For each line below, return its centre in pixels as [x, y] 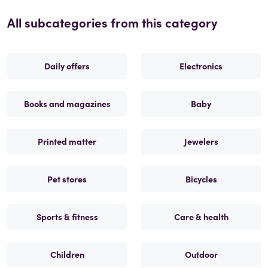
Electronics [201, 66]
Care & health [201, 217]
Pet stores [67, 179]
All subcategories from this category [112, 22]
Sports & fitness [67, 217]
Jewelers [201, 141]
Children [67, 255]
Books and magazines [67, 104]
